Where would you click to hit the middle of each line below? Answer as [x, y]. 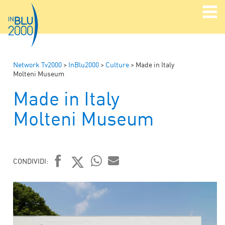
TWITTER [95, 181]
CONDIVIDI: [31, 161]
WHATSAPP [115, 180]
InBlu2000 [84, 64]
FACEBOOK [82, 181]
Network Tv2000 [37, 64]
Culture [117, 64]
